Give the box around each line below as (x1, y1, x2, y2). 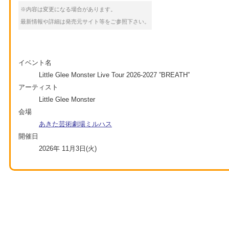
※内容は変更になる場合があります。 (20, 6, 116, 12)
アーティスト (18, 83, 58, 91)
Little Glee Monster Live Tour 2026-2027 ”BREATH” (39, 71, 190, 79)
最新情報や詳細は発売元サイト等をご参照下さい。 (20, 18, 150, 25)
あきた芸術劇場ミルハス (39, 120, 112, 128)
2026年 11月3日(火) (39, 144, 97, 152)
